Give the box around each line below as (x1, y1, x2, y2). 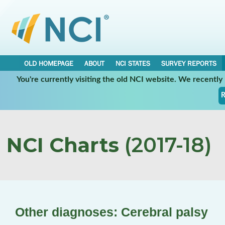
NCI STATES (116, 59, 150, 67)
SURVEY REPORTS (161, 59, 216, 67)
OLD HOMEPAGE (24, 59, 73, 67)
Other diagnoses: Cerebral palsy (15, 205, 208, 219)
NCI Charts (7, 133, 119, 157)
